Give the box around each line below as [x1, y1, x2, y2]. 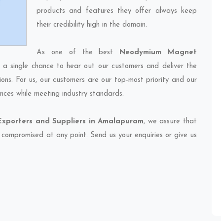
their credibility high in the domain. [37, 21, 147, 29]
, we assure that [144, 118, 197, 125]
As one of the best [37, 49, 120, 56]
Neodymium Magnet [119, 49, 197, 56]
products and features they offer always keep [37, 7, 197, 15]
